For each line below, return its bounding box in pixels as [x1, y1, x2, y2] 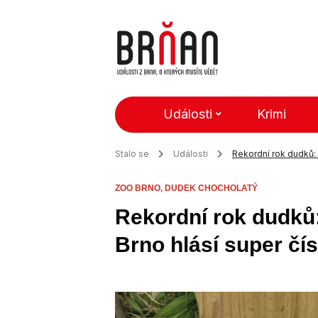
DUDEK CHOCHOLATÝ [165, 183, 258, 193]
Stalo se [115, 148, 149, 159]
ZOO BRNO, [115, 183, 165, 193]
